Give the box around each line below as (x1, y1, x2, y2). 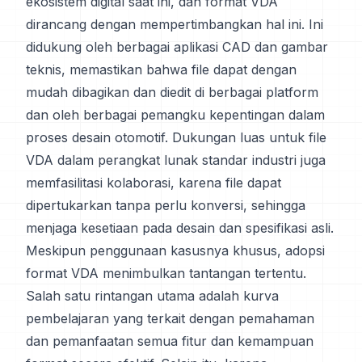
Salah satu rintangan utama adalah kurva (26, 288, 279, 304)
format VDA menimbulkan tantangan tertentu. (26, 265, 306, 281)
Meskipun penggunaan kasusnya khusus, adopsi (26, 242, 325, 259)
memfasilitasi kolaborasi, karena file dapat (26, 175, 281, 191)
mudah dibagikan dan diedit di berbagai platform (26, 84, 318, 100)
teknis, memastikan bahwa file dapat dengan (26, 61, 297, 78)
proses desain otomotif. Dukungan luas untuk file (26, 129, 326, 145)
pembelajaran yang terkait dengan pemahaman (26, 310, 314, 326)
